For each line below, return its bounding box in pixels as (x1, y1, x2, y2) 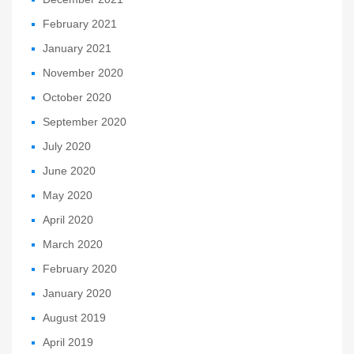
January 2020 (42, 286, 111, 299)
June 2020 (42, 164, 96, 177)
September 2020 (42, 115, 126, 128)
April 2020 (42, 213, 93, 226)
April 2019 (42, 335, 93, 348)
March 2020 (42, 237, 103, 250)
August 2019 (42, 311, 106, 324)
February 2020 (42, 262, 117, 275)
